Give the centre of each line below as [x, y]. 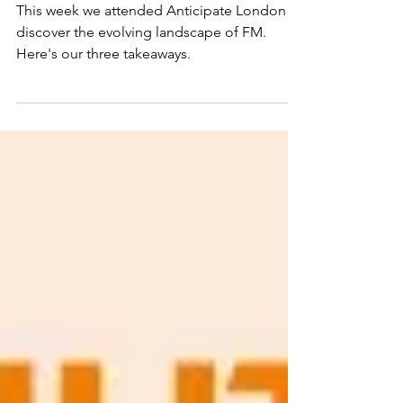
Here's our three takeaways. [103, 133]
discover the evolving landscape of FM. [141, 111]
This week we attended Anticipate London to [160, 90]
